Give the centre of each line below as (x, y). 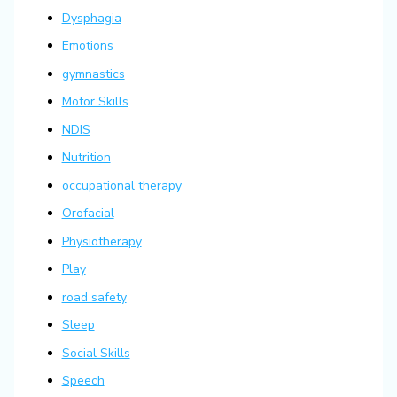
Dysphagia (91, 18)
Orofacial (88, 214)
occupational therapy (121, 185)
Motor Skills (95, 102)
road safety (94, 297)
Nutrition (86, 158)
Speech (83, 381)
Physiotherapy (101, 241)
